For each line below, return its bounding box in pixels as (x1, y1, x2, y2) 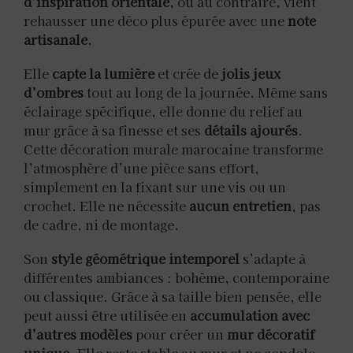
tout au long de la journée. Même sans (84, 82, 328, 102)
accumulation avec (190, 305, 310, 325)
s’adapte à (240, 248, 306, 268)
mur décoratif (227, 324, 314, 344)
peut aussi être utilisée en (24, 305, 190, 325)
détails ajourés (204, 120, 298, 139)
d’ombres (24, 82, 84, 102)
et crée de (154, 63, 221, 83)
